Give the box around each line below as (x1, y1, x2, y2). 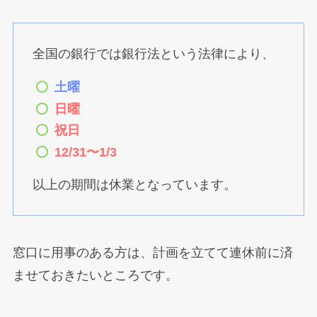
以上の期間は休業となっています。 (32, 178, 236, 192)
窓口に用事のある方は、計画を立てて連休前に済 (12, 246, 293, 260)
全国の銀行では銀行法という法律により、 (32, 47, 275, 62)
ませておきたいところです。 (12, 268, 178, 283)
